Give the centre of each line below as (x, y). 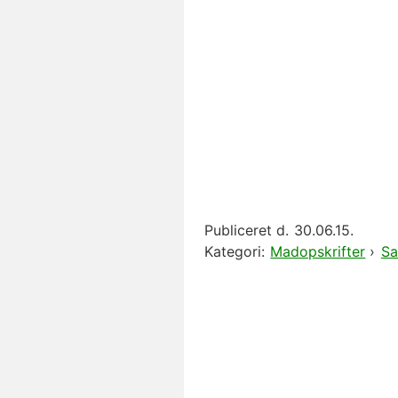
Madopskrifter (318, 251)
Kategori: (235, 251)
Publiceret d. (247, 230)
